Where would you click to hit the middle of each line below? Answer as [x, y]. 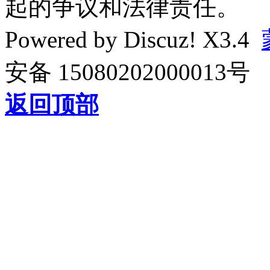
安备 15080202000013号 [127, 72]
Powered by [64, 39]
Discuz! [160, 39]
